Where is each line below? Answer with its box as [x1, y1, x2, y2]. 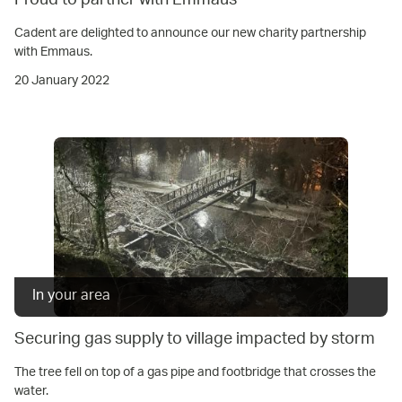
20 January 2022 [14, 66, 109, 95]
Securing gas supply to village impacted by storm [14, 322, 375, 357]
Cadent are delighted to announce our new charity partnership [14, 18, 366, 48]
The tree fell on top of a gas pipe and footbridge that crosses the [14, 357, 376, 387]
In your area [32, 280, 110, 312]
